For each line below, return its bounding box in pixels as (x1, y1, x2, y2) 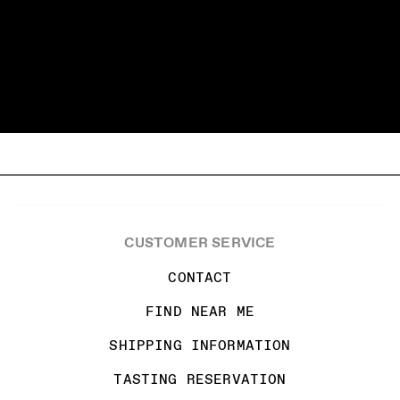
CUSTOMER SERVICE (124, 232, 276, 252)
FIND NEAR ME (146, 301, 254, 321)
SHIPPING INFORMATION (109, 335, 291, 354)
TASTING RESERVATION (113, 369, 287, 388)
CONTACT (168, 267, 232, 287)
